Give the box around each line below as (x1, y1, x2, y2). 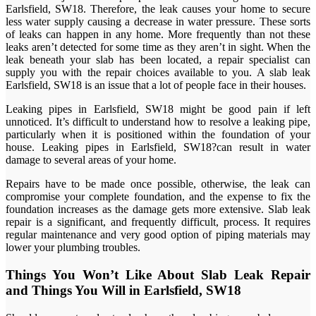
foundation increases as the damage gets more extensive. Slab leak (6, 203, 310, 216)
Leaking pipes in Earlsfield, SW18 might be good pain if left (6, 103, 310, 116)
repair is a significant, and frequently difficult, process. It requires (6, 216, 310, 229)
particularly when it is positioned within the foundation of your (6, 128, 310, 141)
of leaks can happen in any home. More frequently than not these (6, 28, 310, 41)
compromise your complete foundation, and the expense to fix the (6, 190, 310, 203)
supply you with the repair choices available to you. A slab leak (6, 66, 310, 79)
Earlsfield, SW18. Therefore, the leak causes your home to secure (6, 3, 310, 16)
